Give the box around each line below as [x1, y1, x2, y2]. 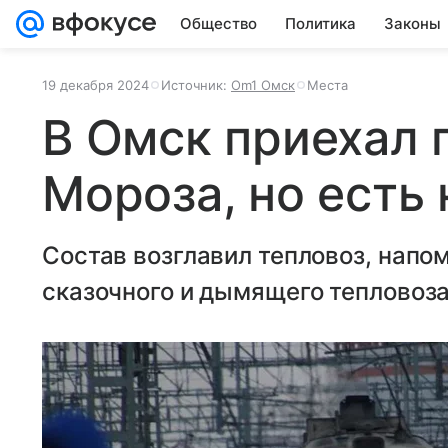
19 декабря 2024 [42, 77, 149, 93]
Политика [285, 14, 356, 33]
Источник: [161, 77, 231, 93]
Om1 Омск [231, 77, 295, 93]
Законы [384, 14, 441, 33]
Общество [180, 14, 257, 33]
